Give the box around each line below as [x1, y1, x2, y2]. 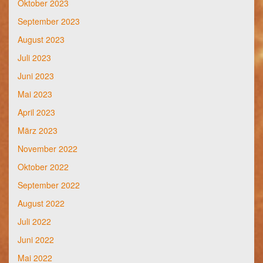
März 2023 [18, 124, 58, 136]
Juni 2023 [18, 69, 54, 82]
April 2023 [18, 106, 55, 118]
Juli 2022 [18, 215, 51, 227]
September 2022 [18, 178, 80, 191]
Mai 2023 [18, 87, 52, 100]
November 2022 [18, 142, 77, 154]
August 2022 [18, 197, 65, 209]
